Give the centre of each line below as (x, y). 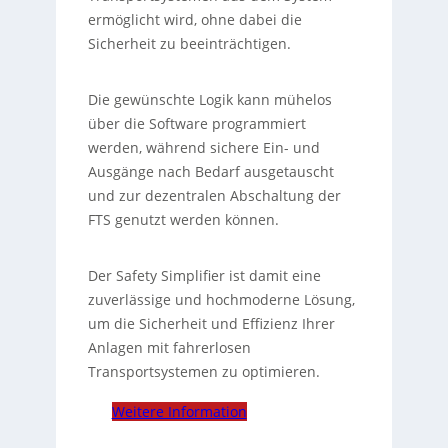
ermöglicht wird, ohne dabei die (194, 19)
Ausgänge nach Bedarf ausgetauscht (210, 171)
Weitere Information (179, 411)
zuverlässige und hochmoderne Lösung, (221, 299)
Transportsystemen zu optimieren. (203, 371)
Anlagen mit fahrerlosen (169, 347)
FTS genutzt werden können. (183, 219)
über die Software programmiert (196, 123)
